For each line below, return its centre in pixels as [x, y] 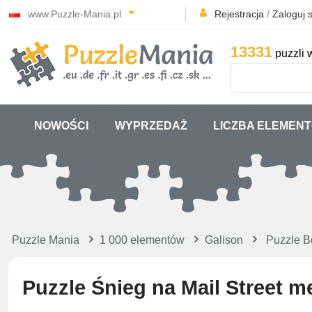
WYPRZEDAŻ [151, 126]
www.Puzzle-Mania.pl [75, 14]
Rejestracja [239, 14]
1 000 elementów [142, 240]
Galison [224, 240]
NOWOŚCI [62, 126]
